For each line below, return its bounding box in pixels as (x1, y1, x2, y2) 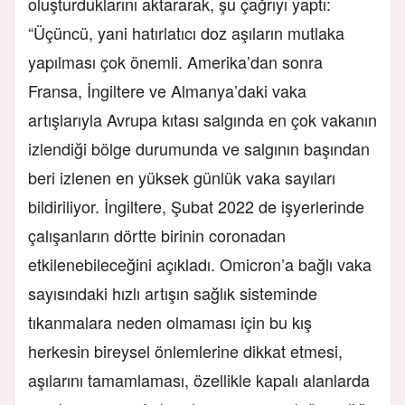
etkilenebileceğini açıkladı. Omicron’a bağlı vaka (28, 252, 372, 277)
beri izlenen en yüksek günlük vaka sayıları (28, 165, 335, 190)
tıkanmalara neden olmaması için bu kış (28, 310, 312, 334)
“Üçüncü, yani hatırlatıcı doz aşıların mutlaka (28, 21, 344, 45)
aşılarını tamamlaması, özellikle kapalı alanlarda (28, 368, 370, 392)
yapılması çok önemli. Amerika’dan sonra (28, 50, 323, 74)
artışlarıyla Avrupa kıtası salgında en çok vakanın (28, 108, 377, 132)
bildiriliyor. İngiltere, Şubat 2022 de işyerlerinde (28, 194, 364, 219)
